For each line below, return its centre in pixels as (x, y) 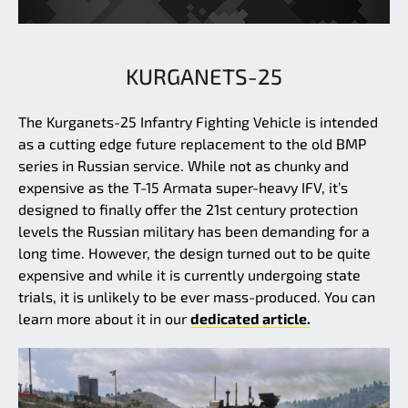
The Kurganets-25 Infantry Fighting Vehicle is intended (198, 122)
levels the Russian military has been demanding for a (194, 231)
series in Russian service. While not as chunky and (184, 166)
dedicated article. (250, 319)
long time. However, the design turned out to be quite (194, 253)
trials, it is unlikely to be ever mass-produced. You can (197, 297)
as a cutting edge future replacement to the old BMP (192, 144)
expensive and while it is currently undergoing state (189, 275)
